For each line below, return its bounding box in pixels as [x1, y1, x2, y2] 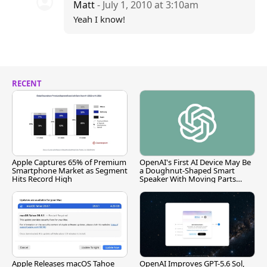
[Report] [139, 182, 169, 193]
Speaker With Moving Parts [139, 173, 236, 185]
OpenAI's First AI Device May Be [139, 157, 251, 168]
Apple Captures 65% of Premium [12, 157, 126, 168]
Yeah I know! [73, 13, 126, 25]
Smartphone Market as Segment [12, 165, 128, 176]
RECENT [12, 78, 42, 89]
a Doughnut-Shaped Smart [139, 165, 235, 176]
